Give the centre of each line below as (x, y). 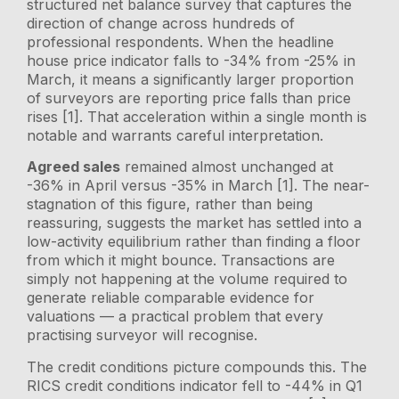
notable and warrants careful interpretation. (175, 135)
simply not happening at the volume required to (187, 279)
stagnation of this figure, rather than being (170, 204)
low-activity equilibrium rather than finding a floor (194, 242)
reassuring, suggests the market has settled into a (195, 223)
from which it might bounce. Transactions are (181, 261)
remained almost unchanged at (227, 167)
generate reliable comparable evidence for (171, 298)
